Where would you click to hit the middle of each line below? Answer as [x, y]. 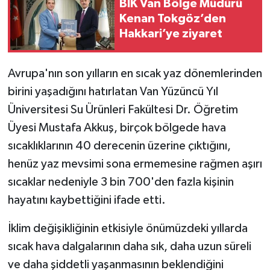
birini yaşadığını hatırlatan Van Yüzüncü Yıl [113, 92]
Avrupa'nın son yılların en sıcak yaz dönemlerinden [135, 74]
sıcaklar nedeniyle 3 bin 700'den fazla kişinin [121, 182]
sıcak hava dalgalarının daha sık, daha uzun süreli [129, 247]
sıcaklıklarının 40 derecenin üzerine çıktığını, [119, 146]
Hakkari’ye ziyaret [171, 33]
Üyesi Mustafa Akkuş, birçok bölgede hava [117, 128]
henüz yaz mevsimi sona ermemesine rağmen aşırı [135, 164]
